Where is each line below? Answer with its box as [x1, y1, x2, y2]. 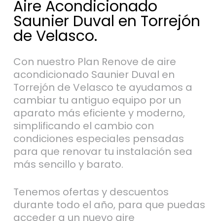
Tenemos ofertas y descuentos [13, 184, 169, 199]
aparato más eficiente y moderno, [13, 106, 185, 120]
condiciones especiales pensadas [13, 131, 184, 146]
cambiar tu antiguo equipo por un [13, 93, 181, 107]
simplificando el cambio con [13, 118, 154, 133]
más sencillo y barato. [13, 157, 123, 171]
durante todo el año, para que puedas [13, 197, 205, 212]
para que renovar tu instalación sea [13, 144, 192, 158]
